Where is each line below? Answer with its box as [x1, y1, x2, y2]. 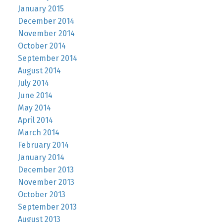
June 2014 [17, 90, 53, 100]
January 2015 [17, 3, 64, 13]
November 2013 [17, 177, 74, 187]
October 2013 [17, 189, 65, 199]
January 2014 [17, 152, 64, 162]
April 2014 [17, 115, 53, 125]
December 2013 [17, 165, 74, 174]
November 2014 [17, 28, 75, 38]
